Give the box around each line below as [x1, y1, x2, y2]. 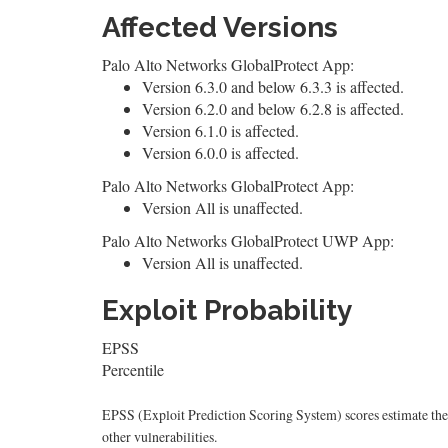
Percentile [102, 358, 164, 380]
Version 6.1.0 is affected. [142, 119, 299, 141]
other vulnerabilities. [102, 426, 217, 446]
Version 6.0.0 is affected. [142, 141, 299, 163]
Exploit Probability [102, 293, 352, 327]
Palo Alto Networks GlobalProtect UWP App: [102, 229, 394, 251]
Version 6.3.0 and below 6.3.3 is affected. [142, 75, 404, 97]
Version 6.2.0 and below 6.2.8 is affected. [142, 97, 404, 119]
